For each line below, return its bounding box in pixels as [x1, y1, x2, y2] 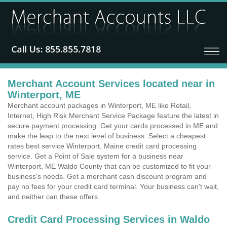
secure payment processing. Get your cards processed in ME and [8, 122, 218, 130]
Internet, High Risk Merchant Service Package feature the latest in [8, 111, 219, 120]
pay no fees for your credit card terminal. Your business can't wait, [8, 182, 219, 191]
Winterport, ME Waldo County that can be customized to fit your [8, 162, 211, 170]
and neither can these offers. [8, 193, 100, 201]
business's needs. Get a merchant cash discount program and [8, 172, 207, 180]
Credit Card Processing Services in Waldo [8, 214, 210, 225]
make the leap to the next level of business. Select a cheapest [8, 132, 206, 140]
